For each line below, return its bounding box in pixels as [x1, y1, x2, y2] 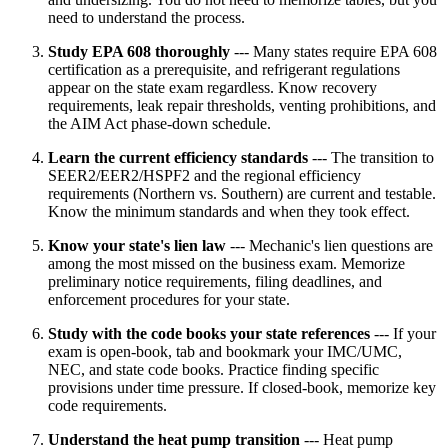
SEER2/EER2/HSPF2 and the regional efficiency [48, 166, 361, 184]
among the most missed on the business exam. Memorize [48, 254, 405, 272]
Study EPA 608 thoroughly [48, 42, 230, 60]
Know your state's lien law [48, 236, 226, 254]
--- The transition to [308, 148, 434, 166]
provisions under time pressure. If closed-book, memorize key [48, 378, 436, 396]
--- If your [370, 324, 436, 342]
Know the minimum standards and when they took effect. [48, 202, 410, 220]
